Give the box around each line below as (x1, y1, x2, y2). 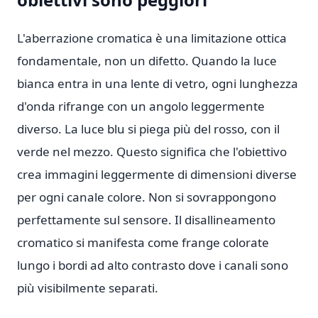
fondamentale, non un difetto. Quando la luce (17, 53, 277, 69)
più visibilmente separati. (17, 280, 158, 296)
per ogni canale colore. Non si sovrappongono (17, 189, 276, 205)
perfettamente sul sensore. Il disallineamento (17, 212, 275, 228)
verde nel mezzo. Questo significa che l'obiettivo (17, 143, 287, 160)
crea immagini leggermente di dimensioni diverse (17, 166, 297, 182)
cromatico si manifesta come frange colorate (17, 234, 269, 251)
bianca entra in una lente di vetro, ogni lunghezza (17, 75, 298, 92)
